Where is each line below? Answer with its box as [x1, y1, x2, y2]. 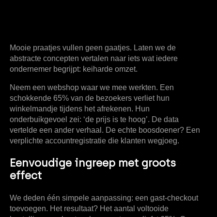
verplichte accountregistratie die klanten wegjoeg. [10, 137, 179, 145]
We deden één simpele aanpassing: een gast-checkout [10, 194, 198, 202]
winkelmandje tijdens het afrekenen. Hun [10, 105, 150, 113]
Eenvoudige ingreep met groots [10, 156, 176, 170]
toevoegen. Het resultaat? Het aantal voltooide [10, 204, 169, 213]
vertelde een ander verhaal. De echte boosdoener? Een [10, 126, 200, 135]
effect [10, 169, 42, 183]
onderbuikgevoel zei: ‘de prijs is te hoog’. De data [10, 115, 179, 124]
